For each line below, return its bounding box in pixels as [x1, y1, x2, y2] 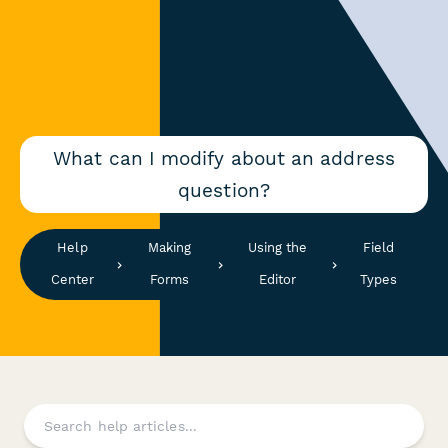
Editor [258, 272, 297, 288]
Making [148, 240, 192, 256]
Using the [247, 240, 308, 256]
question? [178, 178, 270, 202]
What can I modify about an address [53, 146, 395, 170]
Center [50, 272, 95, 288]
